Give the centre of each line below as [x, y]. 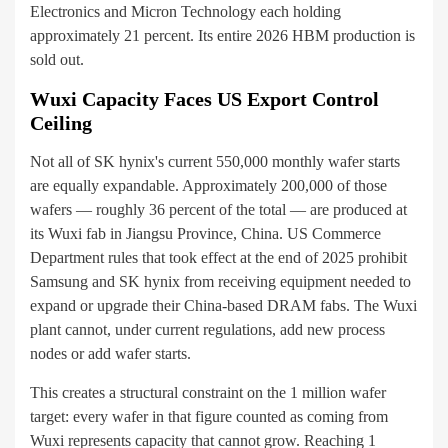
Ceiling [61, 123]
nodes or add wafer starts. [110, 354]
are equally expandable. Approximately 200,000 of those [208, 186]
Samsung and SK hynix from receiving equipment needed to [220, 282]
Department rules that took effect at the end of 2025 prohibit [218, 258]
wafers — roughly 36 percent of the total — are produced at [218, 210]
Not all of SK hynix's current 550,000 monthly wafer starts [215, 162]
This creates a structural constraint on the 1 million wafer [208, 393]
